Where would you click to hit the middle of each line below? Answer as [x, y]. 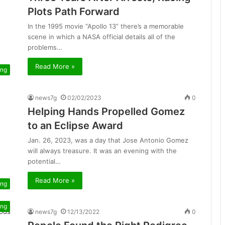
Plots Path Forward [74, 12]
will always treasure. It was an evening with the [102, 151]
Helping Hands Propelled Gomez [106, 112]
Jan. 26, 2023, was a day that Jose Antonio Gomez [108, 140]
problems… [45, 47]
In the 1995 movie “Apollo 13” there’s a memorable [106, 26]
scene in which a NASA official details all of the [101, 37]
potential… [44, 161]
